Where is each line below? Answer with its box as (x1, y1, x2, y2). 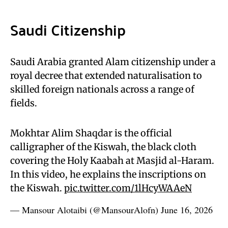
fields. (10, 97, 37, 109)
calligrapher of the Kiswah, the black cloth (10, 141, 196, 153)
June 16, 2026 (161, 204, 213, 216)
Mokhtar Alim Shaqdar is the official (10, 127, 172, 139)
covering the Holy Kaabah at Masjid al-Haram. (10, 155, 214, 166)
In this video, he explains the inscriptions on (10, 168, 206, 180)
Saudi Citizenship (10, 15, 126, 43)
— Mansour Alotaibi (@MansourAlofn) (10, 204, 161, 216)
